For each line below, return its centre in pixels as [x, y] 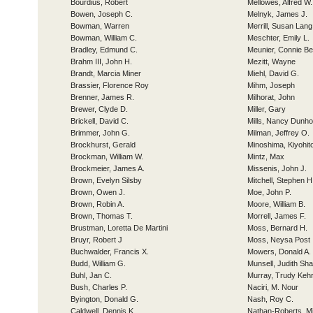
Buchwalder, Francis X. [110, 252]
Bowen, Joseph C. [102, 14]
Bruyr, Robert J [96, 240]
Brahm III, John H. [101, 61]
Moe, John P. [269, 192]
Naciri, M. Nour [273, 287]
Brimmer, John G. [100, 133]
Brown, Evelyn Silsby [106, 180]
